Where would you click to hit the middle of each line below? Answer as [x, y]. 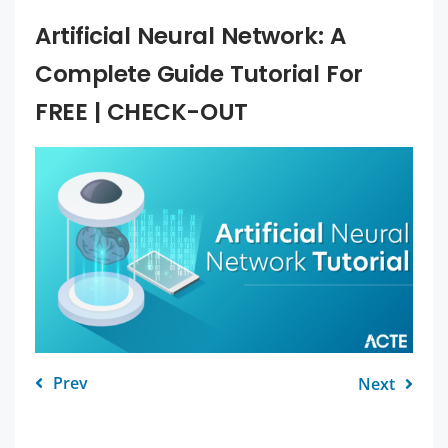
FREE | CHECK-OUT [141, 111]
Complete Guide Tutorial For [199, 73]
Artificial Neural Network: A [190, 35]
